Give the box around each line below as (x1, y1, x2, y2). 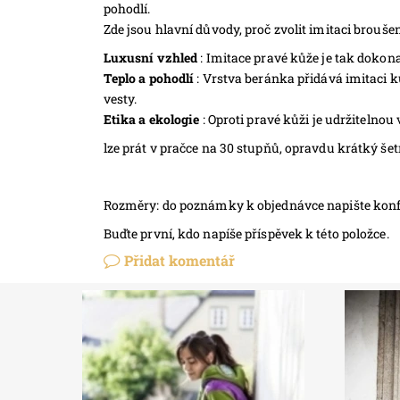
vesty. (103, 89, 137, 107)
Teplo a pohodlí (103, 69, 195, 87)
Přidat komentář (123, 250, 235, 270)
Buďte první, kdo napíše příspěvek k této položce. (103, 224, 389, 242)
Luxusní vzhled (103, 48, 198, 66)
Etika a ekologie (103, 110, 200, 128)
